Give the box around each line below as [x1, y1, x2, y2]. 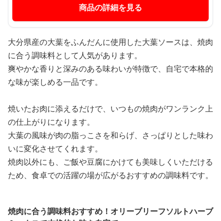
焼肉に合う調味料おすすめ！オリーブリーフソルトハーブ [8, 206, 213, 217]
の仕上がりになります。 [8, 116, 95, 128]
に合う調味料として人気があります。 [8, 50, 142, 61]
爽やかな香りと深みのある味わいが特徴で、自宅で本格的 [8, 63, 213, 74]
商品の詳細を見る [79, 2, 142, 13]
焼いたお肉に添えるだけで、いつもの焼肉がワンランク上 [8, 103, 213, 114]
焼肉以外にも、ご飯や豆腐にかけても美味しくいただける [8, 156, 213, 168]
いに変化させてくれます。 [8, 143, 103, 154]
